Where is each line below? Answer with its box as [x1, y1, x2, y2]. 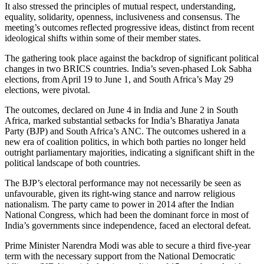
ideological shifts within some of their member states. [5, 33, 201, 44]
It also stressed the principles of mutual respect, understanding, [5, 1, 236, 12]
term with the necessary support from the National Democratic [5, 251, 235, 262]
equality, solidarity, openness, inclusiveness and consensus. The [5, 12, 240, 22]
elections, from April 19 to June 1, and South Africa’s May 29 [5, 74, 233, 85]
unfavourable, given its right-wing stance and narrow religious [5, 189, 235, 199]
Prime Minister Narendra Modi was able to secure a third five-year [5, 240, 250, 251]
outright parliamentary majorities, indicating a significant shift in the [5, 147, 255, 158]
